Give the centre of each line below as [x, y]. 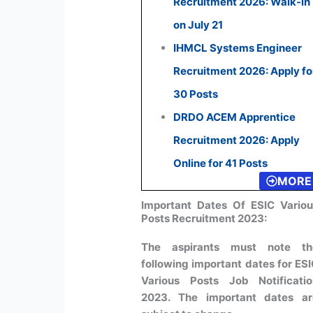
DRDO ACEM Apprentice [235, 117]
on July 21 [198, 24]
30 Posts [196, 94]
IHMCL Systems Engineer [238, 48]
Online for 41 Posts [221, 163]
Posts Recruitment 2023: [204, 219]
